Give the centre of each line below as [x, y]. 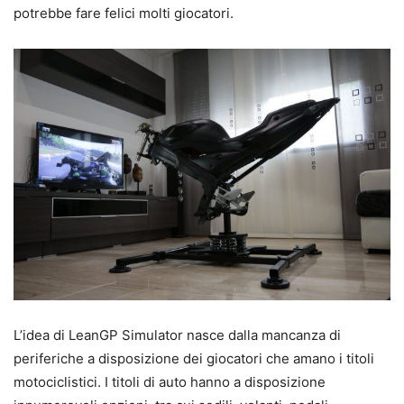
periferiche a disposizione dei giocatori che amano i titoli [194, 358]
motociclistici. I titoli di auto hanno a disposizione [170, 381]
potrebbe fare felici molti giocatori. [124, 14]
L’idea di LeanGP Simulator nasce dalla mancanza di [177, 335]
